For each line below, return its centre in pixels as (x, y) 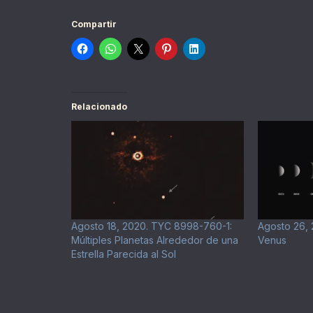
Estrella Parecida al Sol (124, 254)
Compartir (94, 24)
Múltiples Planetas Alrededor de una (155, 240)
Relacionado (99, 107)
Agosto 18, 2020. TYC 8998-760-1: (152, 226)
